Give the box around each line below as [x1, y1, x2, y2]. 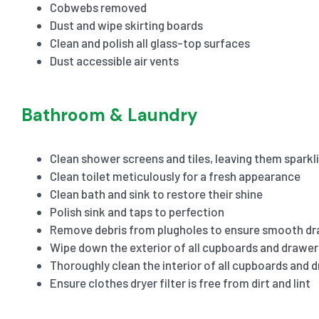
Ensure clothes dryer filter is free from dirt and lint [49, 275, 310, 290]
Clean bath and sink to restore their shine [49, 186, 263, 201]
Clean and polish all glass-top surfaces [49, 35, 250, 50]
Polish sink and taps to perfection [49, 204, 224, 219]
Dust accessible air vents [49, 53, 179, 68]
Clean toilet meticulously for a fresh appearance [49, 168, 300, 183]
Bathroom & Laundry [21, 103, 198, 126]
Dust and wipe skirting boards [49, 17, 203, 32]
